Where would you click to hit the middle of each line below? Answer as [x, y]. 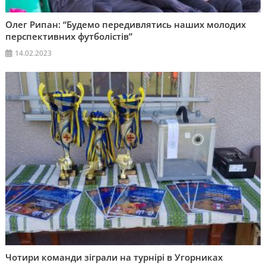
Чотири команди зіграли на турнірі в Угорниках [114, 257]
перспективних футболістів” [69, 36]
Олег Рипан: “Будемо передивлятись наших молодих [126, 24]
